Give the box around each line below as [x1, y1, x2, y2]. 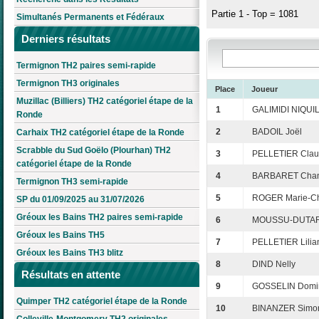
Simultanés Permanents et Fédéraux [16, 12, 164, 23]
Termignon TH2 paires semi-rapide [16, 61, 156, 71]
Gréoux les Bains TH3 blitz [16, 248, 123, 258]
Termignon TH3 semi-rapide [16, 177, 128, 187]
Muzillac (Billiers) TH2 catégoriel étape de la [16, 96, 193, 107]
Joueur [251, 85, 278, 94]
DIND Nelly [252, 259, 296, 270]
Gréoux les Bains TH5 [16, 230, 105, 241]
